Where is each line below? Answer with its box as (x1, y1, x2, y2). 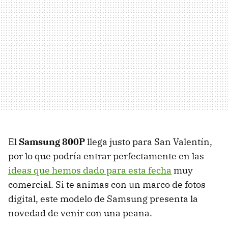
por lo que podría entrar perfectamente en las (8, 150, 204, 162)
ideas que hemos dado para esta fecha (8, 164, 172, 177)
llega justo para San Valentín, (85, 136, 212, 148)
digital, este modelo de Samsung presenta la (8, 193, 198, 205)
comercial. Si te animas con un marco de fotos (8, 179, 206, 191)
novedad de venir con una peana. (8, 207, 152, 219)
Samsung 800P (19, 136, 85, 148)
